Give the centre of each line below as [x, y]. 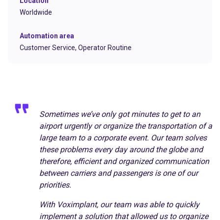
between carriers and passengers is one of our [119, 173]
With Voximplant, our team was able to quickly [119, 204]
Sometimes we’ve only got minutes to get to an [120, 114]
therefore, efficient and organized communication [124, 161]
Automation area [47, 36]
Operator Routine [105, 47]
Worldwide [36, 12]
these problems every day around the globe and [121, 149]
